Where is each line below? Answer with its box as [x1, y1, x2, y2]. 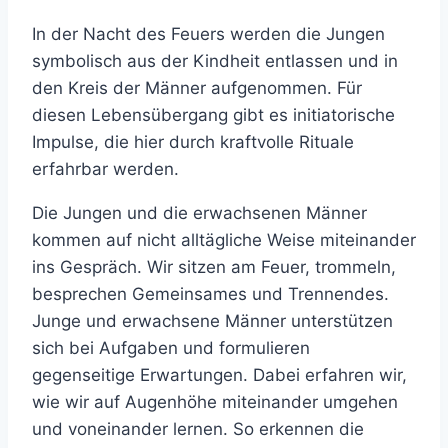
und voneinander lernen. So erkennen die [32, 419, 364, 440]
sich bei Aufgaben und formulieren [32, 338, 310, 359]
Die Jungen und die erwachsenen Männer [32, 203, 367, 224]
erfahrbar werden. [32, 159, 179, 180]
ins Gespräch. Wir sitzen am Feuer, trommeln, [32, 257, 396, 278]
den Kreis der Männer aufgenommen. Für [32, 78, 362, 99]
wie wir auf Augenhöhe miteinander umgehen [32, 392, 398, 413]
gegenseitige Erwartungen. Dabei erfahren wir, [32, 365, 407, 386]
